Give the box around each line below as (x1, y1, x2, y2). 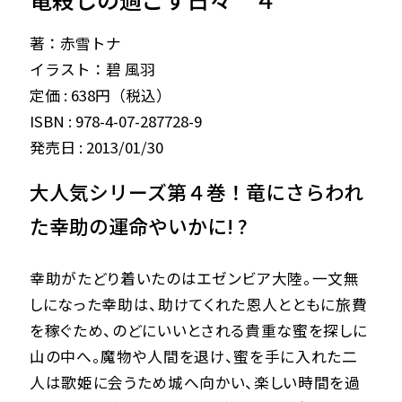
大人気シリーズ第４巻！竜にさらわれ (29, 178, 363, 206)
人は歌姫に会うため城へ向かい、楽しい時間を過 (29, 371, 361, 394)
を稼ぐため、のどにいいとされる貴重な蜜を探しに (29, 319, 368, 342)
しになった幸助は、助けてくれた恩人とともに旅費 (29, 293, 368, 316)
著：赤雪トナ (29, 31, 121, 54)
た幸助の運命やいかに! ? (29, 212, 248, 240)
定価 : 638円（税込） (29, 83, 171, 106)
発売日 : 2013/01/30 (29, 135, 163, 158)
